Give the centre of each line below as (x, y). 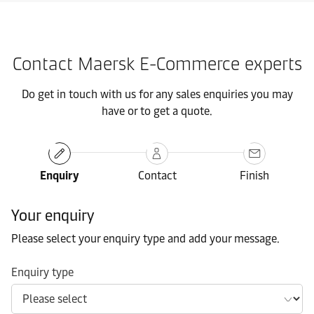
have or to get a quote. (157, 111)
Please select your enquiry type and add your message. (145, 239)
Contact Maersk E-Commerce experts (157, 64)
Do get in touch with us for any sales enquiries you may (157, 95)
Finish (254, 176)
